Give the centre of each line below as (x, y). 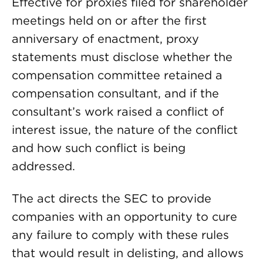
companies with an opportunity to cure (124, 217)
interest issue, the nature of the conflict (125, 130)
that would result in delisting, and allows (128, 253)
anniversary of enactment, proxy (105, 39)
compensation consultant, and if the (115, 93)
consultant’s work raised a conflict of (118, 112)
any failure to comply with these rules (120, 235)
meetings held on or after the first (109, 21)
